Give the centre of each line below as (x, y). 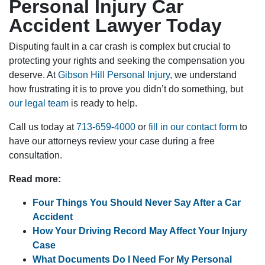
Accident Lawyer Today (115, 26)
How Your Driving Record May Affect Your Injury (140, 231)
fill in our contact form (193, 127)
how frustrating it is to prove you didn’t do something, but (126, 89)
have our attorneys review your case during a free (112, 141)
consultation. (35, 156)
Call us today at (43, 127)
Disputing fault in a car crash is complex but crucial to (120, 47)
